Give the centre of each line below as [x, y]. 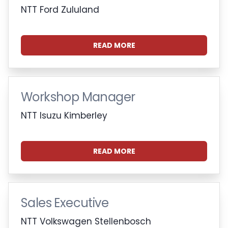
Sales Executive [65, 203]
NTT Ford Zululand [60, 9]
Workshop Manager [78, 97]
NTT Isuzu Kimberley [64, 115]
